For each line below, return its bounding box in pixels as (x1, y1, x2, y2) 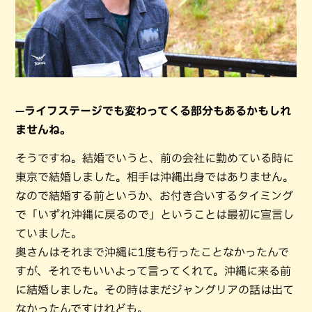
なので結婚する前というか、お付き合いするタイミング (15, 190, 293, 202)
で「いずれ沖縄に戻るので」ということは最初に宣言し (15, 209, 294, 221)
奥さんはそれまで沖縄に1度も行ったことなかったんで (15, 247, 289, 258)
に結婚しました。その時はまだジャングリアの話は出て (15, 284, 294, 296)
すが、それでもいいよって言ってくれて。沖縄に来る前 (15, 265, 291, 277)
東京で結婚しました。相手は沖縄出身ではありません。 (15, 171, 294, 183)
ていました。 (15, 228, 82, 240)
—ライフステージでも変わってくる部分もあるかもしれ (15, 105, 291, 117)
